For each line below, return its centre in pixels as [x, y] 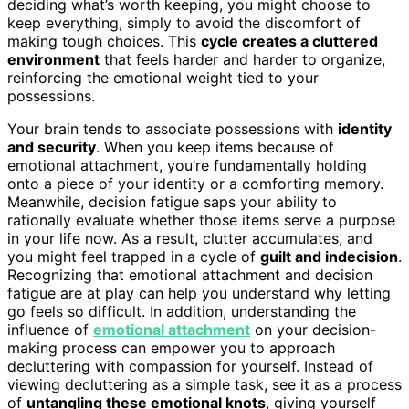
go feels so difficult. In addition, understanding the [182, 311]
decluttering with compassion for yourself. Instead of [190, 366]
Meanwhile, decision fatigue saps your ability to [172, 201]
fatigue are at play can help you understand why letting [199, 293]
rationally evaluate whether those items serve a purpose [201, 220]
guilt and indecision [329, 256]
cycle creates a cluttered [289, 41]
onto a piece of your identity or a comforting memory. [195, 183]
